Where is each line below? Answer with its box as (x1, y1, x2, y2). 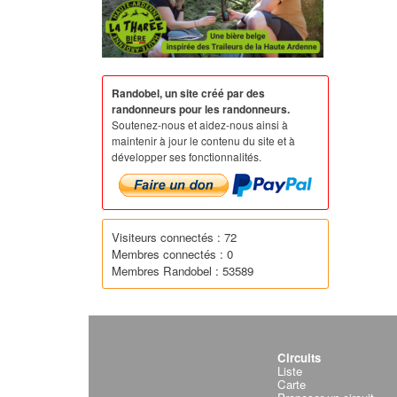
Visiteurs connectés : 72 (112, 228, 237, 245)
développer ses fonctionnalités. (112, 148, 261, 164)
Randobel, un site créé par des (112, 84, 265, 101)
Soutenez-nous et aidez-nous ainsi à (112, 116, 288, 132)
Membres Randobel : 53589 (112, 261, 253, 279)
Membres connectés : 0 (112, 245, 233, 262)
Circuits (277, 348, 322, 366)
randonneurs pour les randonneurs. (112, 100, 290, 117)
